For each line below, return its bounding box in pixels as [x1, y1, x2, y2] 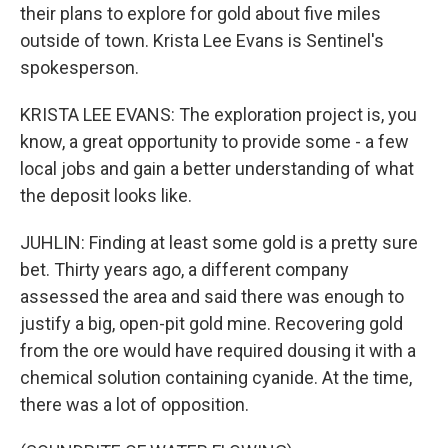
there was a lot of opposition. [20, 394, 249, 415]
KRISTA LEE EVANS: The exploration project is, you [20, 104, 417, 125]
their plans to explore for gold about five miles [20, 3, 381, 24]
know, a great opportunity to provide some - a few [20, 131, 409, 152]
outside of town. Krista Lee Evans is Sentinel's [20, 30, 384, 51]
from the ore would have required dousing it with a [20, 340, 416, 361]
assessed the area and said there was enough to [20, 286, 404, 307]
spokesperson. [20, 57, 139, 78]
